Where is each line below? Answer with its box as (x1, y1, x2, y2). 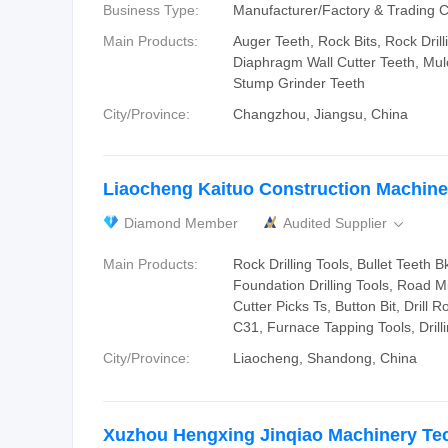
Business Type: (103, 2, 199, 18)
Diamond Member (124, 215, 238, 231)
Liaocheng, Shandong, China (233, 350, 417, 366)
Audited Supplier (283, 215, 391, 231)
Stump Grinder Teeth (233, 75, 365, 91)
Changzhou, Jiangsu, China (233, 106, 408, 122)
